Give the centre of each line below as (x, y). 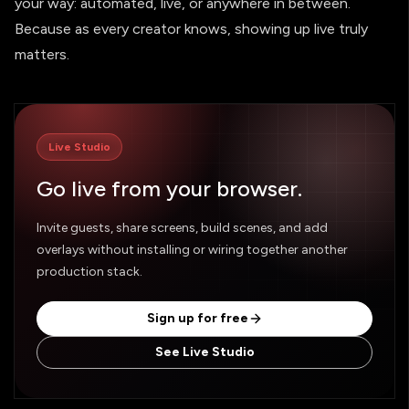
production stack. (89, 271)
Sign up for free (197, 318)
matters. (42, 54)
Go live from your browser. (169, 188)
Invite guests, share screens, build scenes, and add (182, 227)
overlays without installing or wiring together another (192, 249)
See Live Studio (204, 351)
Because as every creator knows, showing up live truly (191, 28)
